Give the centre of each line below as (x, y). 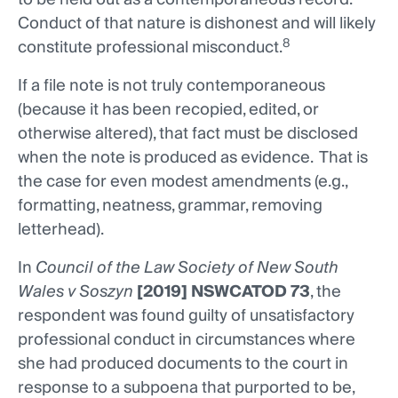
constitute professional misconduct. (150, 48)
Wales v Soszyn (76, 292)
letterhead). (61, 230)
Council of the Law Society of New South (187, 268)
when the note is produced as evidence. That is (193, 158)
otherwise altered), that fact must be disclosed (188, 134)
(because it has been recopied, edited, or (168, 110)
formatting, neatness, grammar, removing (170, 206)
